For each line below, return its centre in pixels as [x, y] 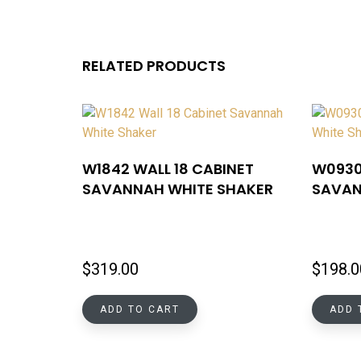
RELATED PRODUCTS [154, 65]
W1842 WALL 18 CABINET [168, 168]
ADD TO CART [140, 309]
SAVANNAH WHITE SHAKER [178, 189]
